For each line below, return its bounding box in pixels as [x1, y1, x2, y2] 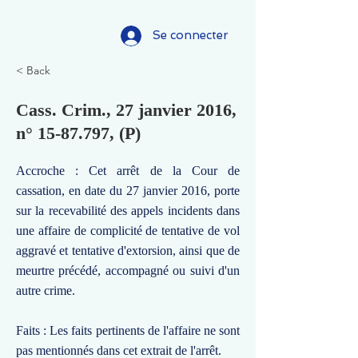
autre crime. [16, 284, 75, 297]
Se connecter [153, 28, 229, 42]
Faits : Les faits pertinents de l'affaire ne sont [16, 324, 240, 337]
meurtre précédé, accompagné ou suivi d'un [16, 264, 240, 277]
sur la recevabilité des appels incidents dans [16, 204, 240, 217]
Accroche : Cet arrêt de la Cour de [16, 164, 240, 177]
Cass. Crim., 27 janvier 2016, [16, 100, 237, 120]
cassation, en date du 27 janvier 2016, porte [16, 184, 240, 197]
